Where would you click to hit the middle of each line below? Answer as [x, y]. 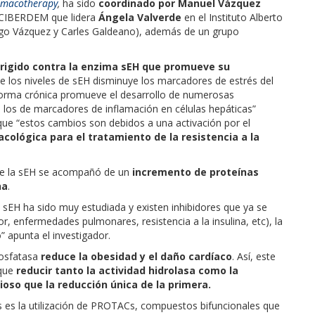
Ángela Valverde [140, 17]
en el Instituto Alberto [232, 17]
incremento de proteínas [195, 172]
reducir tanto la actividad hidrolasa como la [126, 270]
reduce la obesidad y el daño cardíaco [136, 256]
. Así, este [254, 256]
